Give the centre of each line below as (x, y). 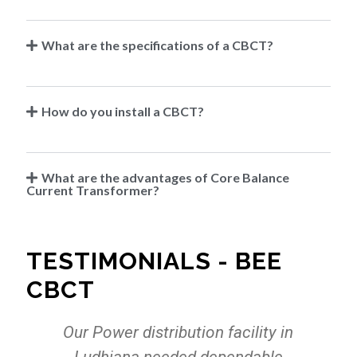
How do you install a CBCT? (123, 112)
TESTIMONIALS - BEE (154, 261)
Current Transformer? (92, 190)
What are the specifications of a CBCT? (158, 45)
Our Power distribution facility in (178, 333)
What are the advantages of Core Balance (166, 178)
